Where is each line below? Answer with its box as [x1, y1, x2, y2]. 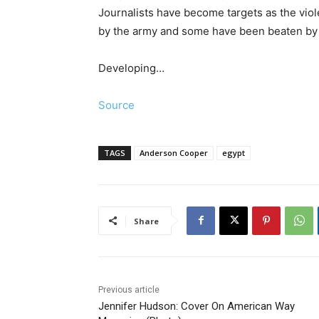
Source [98, 98, 135, 112]
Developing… [98, 61, 164, 75]
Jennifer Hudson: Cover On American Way [98, 299, 295, 313]
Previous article [98, 284, 159, 295]
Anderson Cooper [140, 147, 208, 158]
